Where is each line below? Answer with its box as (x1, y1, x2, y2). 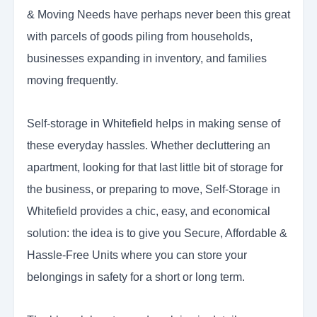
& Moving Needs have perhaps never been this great (27, 8, 290, 21)
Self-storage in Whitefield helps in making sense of (27, 117, 280, 130)
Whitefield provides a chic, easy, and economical (27, 205, 270, 218)
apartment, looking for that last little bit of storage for (27, 161, 283, 174)
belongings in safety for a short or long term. (27, 271, 245, 284)
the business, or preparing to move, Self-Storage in (27, 183, 280, 196)
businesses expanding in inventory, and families (27, 52, 267, 65)
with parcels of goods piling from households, (27, 30, 253, 43)
